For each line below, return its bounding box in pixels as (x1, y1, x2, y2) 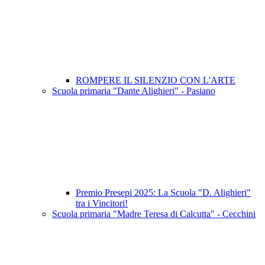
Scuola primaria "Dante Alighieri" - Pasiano (52, 86, 215, 96)
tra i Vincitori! (76, 198, 128, 209)
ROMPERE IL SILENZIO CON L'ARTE (76, 75, 235, 86)
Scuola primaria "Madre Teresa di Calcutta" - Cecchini (52, 209, 256, 219)
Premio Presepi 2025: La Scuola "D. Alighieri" (76, 188, 251, 198)
